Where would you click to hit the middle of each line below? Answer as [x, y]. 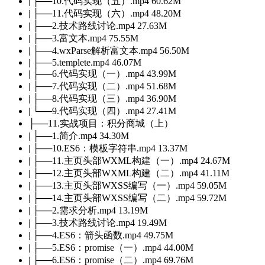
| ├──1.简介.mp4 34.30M [79, 135]
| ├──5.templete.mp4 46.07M [85, 62]
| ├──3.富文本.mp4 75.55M [83, 38]
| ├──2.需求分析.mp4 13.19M [88, 210]
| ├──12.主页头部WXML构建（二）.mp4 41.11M [129, 173]
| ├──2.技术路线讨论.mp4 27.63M [98, 25]
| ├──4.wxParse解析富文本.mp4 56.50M [109, 50]
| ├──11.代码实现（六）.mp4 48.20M [105, 13]
